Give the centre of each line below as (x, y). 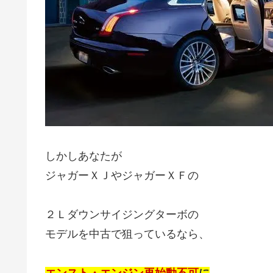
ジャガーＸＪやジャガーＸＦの (122, 175)
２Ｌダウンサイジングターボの (122, 214)
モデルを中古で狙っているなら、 (127, 234)
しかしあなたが (83, 156)
